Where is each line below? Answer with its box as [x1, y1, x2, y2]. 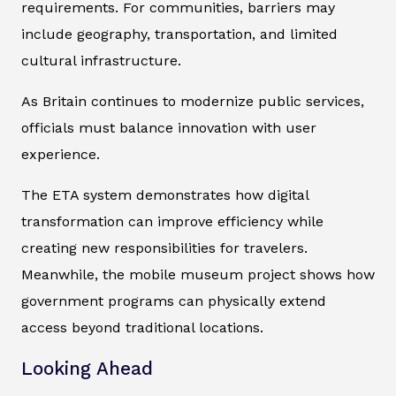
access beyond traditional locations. [21, 318, 263, 336]
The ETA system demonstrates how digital [21, 186, 308, 203]
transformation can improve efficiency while [21, 212, 324, 230]
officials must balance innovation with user [21, 118, 316, 136]
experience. [21, 145, 100, 163]
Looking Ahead [21, 357, 153, 379]
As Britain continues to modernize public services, [21, 92, 364, 110]
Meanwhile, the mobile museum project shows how [21, 265, 375, 283]
